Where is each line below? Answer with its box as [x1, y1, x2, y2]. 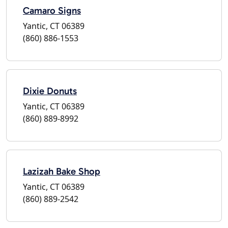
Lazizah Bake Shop [23, 165, 100, 177]
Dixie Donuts [23, 84, 77, 97]
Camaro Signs [23, 4, 81, 16]
